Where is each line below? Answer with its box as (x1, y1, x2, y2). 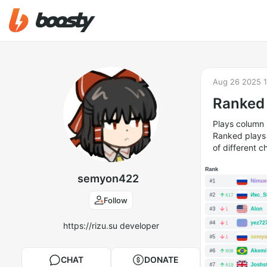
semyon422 (77, 172, 139, 185)
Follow (104, 195, 128, 205)
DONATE (144, 254, 179, 265)
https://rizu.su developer (63, 221, 159, 231)
